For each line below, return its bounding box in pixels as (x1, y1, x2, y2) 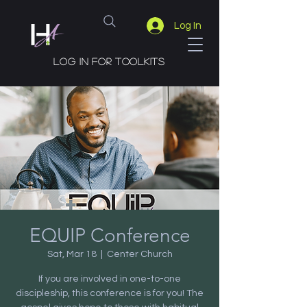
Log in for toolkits (53, 56, 164, 66)
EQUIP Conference (29, 224, 191, 247)
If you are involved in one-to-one (38, 274, 181, 284)
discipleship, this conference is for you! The (16, 288, 204, 298)
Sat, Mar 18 (47, 249, 97, 259)
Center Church (106, 249, 173, 259)
